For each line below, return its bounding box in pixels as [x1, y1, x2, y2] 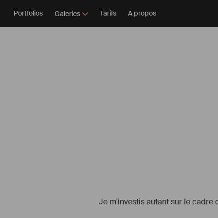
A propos [128, 9, 156, 18]
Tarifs [100, 9, 116, 18]
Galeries [54, 9, 80, 18]
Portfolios [14, 9, 43, 18]
